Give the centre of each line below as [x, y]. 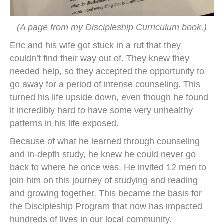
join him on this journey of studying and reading [104, 180]
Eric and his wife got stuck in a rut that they [95, 45]
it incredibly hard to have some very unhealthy [101, 110]
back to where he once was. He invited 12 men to [108, 167]
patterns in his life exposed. [64, 123]
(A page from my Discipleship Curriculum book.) [112, 27]
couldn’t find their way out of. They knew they [100, 58]
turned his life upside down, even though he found [109, 97]
